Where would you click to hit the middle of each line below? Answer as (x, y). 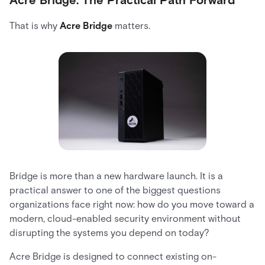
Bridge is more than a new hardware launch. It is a (116, 176)
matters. (131, 25)
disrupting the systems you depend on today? (109, 233)
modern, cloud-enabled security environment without (125, 219)
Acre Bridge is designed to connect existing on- (113, 257)
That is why (35, 25)
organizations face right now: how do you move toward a (132, 205)
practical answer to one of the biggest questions (115, 190)
